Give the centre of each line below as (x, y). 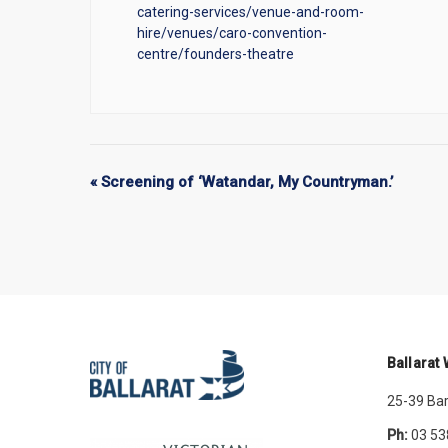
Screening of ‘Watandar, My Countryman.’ (245, 182)
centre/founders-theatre (216, 54)
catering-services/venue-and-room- (251, 12)
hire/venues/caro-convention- (232, 33)
